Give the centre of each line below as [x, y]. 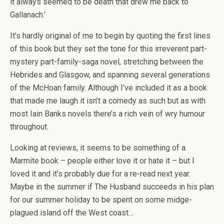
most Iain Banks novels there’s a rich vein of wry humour [107, 114]
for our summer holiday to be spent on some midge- [101, 200]
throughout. [29, 127]
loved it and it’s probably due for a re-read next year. [100, 174]
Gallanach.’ [28, 15]
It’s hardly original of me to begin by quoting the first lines [110, 36]
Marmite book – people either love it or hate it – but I [102, 161]
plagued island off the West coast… [72, 213]
